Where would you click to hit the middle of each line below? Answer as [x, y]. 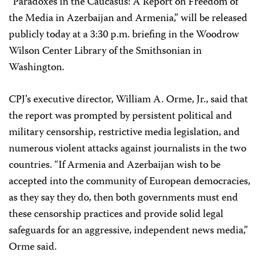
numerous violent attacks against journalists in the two [127, 149]
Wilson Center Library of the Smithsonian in [105, 51]
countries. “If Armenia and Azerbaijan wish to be [115, 166]
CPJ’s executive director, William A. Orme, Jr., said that [128, 100]
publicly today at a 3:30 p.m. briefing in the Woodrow [124, 35]
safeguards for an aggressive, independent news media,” [128, 231]
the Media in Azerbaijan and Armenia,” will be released [128, 19]
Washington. [37, 68]
